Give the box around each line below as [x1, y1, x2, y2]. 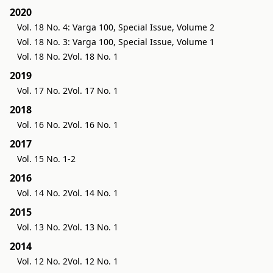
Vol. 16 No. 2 [17, 118, 68, 130]
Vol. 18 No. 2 [17, 50, 68, 62]
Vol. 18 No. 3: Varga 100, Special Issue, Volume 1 [17, 35, 214, 48]
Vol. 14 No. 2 [17, 186, 68, 199]
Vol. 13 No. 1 [68, 221, 118, 233]
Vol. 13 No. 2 [17, 221, 68, 233]
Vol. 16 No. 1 [68, 118, 118, 130]
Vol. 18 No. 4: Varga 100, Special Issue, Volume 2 [17, 21, 214, 33]
